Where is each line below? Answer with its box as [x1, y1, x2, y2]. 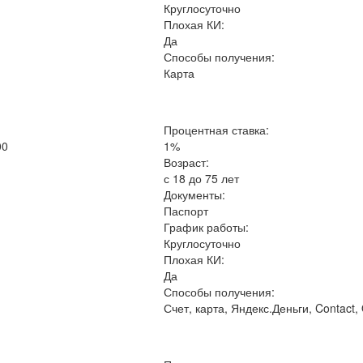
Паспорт [164, 203, 209, 219]
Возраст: [164, 154, 210, 170]
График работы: [164, 219, 250, 235]
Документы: [164, 186, 226, 203]
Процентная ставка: [164, 122, 270, 138]
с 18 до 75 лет [164, 170, 240, 186]
